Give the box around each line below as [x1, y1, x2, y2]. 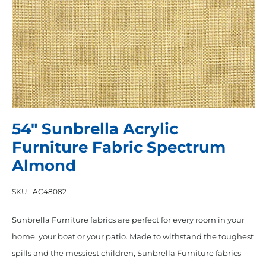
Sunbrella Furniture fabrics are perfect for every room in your [11, 215, 245, 225]
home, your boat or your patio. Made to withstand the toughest [11, 232, 254, 242]
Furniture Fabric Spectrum [11, 137, 226, 157]
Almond [11, 156, 76, 175]
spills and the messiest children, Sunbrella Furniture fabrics [11, 248, 241, 258]
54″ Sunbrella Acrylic [11, 119, 178, 138]
